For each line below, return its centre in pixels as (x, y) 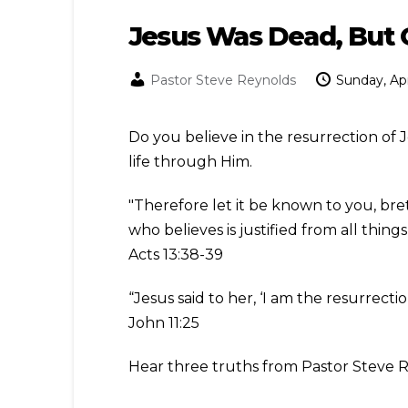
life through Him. (190, 162)
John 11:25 (163, 323)
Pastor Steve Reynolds (223, 81)
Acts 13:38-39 (175, 255)
